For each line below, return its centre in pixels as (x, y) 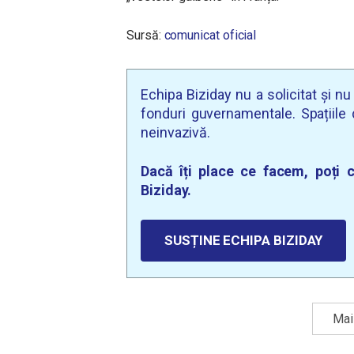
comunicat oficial (210, 35)
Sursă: (145, 35)
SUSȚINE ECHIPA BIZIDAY (244, 240)
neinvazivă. (176, 132)
